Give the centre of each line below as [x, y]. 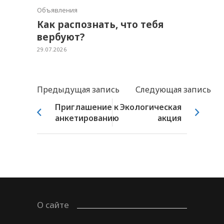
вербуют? [61, 37]
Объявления [57, 10]
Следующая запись [173, 89]
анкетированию [87, 118]
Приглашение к [87, 107]
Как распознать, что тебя [100, 24]
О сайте [53, 205]
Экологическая [151, 107]
